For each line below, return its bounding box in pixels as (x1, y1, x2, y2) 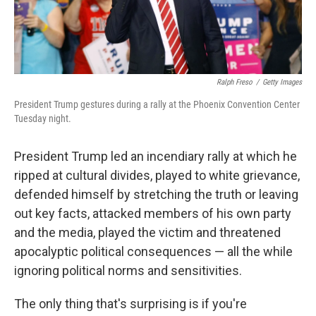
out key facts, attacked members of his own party (14, 206, 291, 221)
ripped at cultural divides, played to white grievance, (14, 168, 300, 183)
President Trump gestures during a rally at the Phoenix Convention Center (14, 99, 300, 111)
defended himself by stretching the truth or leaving (14, 187, 298, 202)
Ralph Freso (217, 78, 253, 87)
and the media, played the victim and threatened (14, 225, 281, 241)
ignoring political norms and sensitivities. (14, 263, 242, 279)
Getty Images (262, 78, 302, 87)
